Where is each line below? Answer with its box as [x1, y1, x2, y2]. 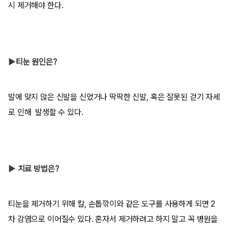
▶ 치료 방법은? [8, 164, 59, 174]
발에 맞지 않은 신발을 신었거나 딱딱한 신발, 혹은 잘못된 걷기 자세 [8, 92, 220, 102]
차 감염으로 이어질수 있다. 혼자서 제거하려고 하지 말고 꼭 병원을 [8, 214, 218, 224]
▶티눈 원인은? [8, 57, 57, 67]
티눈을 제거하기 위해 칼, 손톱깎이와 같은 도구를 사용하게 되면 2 [8, 199, 216, 209]
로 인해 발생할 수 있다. [8, 107, 83, 117]
